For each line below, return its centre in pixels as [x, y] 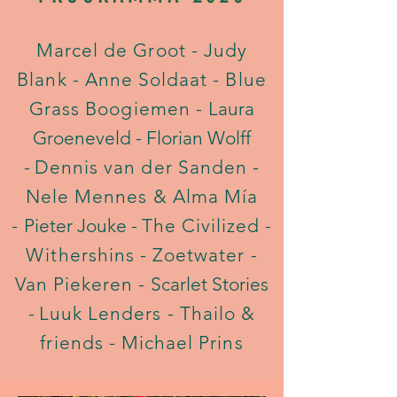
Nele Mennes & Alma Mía [142, 196]
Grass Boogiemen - [119, 109]
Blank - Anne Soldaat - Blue [142, 79]
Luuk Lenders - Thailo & [147, 313]
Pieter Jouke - [82, 226]
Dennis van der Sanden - [147, 167]
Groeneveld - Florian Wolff [142, 138]
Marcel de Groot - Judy [142, 50]
